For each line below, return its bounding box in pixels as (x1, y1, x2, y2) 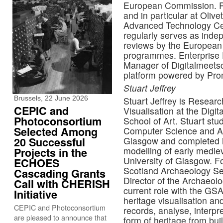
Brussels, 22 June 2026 (14, 94, 88, 102)
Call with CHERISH (14, 176, 110, 192)
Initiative (14, 187, 57, 202)
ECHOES (14, 155, 59, 171)
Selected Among (14, 124, 98, 139)
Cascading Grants (14, 166, 106, 181)
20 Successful (14, 134, 85, 150)
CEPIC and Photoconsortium (14, 202, 106, 213)
